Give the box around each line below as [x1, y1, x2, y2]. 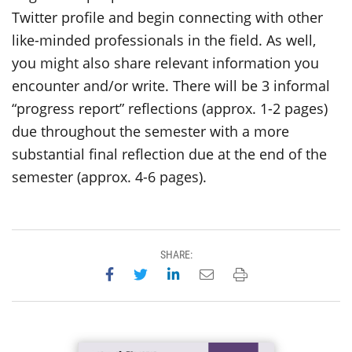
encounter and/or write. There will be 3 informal [12, 75, 330, 95]
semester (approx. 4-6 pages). [12, 167, 207, 186]
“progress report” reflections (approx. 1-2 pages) [12, 98, 328, 118]
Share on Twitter [146, 263, 255, 283]
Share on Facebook [112, 263, 239, 283]
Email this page [212, 263, 314, 283]
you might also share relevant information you [12, 53, 319, 72]
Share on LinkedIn [178, 263, 298, 283]
